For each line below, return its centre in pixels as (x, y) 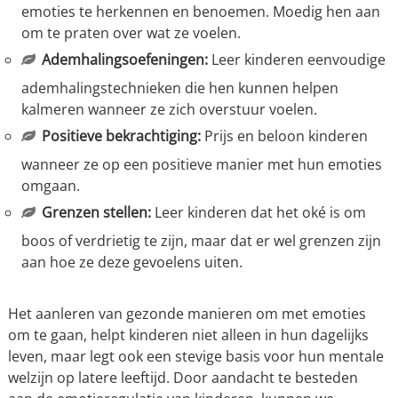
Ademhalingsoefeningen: (124, 60)
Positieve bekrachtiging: (121, 136)
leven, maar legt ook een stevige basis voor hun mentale (195, 357)
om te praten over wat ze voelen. (131, 33)
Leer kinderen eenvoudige (296, 60)
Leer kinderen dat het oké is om (258, 213)
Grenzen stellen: (96, 213)
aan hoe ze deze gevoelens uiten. (131, 263)
